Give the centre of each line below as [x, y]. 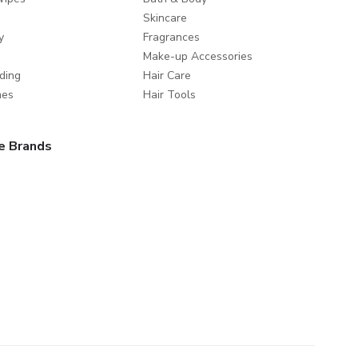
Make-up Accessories [197, 56]
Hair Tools [169, 94]
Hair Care [167, 75]
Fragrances [171, 37]
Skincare [165, 18]
